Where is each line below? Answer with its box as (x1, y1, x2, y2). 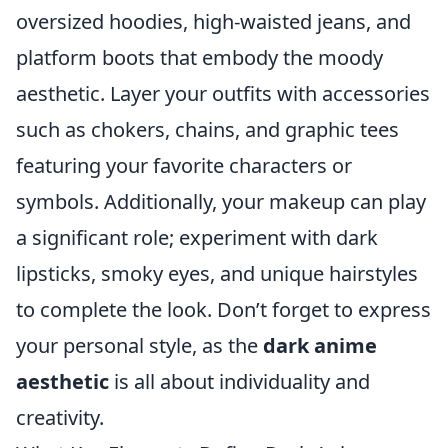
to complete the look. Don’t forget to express (16, 296, 431, 323)
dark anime (263, 332, 377, 359)
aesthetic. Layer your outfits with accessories (16, 80, 430, 107)
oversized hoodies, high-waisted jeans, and (16, 8, 411, 35)
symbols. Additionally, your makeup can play (16, 188, 426, 215)
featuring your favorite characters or (16, 152, 352, 179)
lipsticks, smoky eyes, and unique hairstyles (16, 260, 418, 287)
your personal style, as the (16, 332, 263, 359)
